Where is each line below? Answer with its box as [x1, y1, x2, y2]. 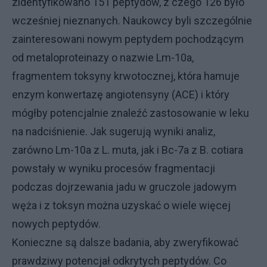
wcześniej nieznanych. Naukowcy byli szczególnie [12, 14, 252, 27]
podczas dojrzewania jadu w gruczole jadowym [12, 180, 237, 193]
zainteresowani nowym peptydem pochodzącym [12, 32, 244, 45]
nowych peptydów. [12, 217, 101, 230]
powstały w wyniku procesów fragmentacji [12, 162, 215, 175]
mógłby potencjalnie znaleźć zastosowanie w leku [12, 106, 249, 119]
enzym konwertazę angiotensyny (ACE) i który [12, 88, 229, 101]
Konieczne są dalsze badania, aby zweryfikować [12, 235, 238, 249]
